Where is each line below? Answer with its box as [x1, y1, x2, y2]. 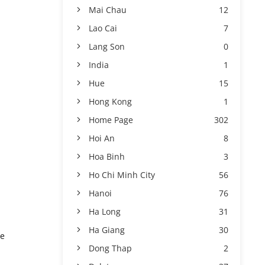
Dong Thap [89, 243, 132, 254]
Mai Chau [89, 4, 127, 15]
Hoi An [89, 132, 115, 144]
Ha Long [89, 206, 121, 217]
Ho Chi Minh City [89, 169, 155, 180]
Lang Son [89, 41, 125, 52]
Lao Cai [89, 22, 117, 34]
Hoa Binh [89, 151, 125, 162]
